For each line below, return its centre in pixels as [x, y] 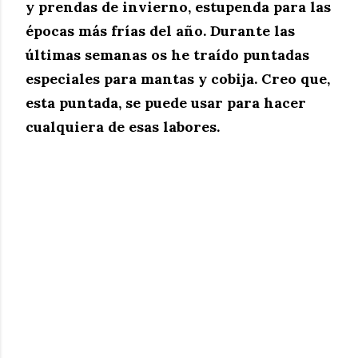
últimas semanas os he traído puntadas [167, 54]
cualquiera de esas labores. [123, 126]
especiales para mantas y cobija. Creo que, [178, 78]
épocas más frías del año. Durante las [160, 30]
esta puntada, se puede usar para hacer [166, 102]
